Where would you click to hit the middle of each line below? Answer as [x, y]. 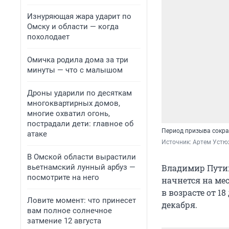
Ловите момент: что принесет [82, 200]
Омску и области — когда [73, 27]
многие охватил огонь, [68, 113]
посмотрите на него [63, 177]
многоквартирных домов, [74, 103]
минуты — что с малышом [75, 70]
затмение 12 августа [64, 221]
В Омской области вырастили [82, 157]
